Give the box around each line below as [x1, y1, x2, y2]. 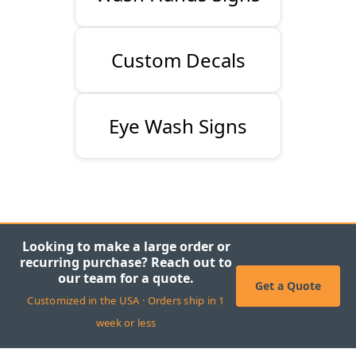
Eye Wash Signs [109, 113, 247, 140]
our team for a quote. [58, 269, 194, 287]
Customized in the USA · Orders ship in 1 [27, 293, 225, 308]
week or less [95, 315, 157, 330]
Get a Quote [255, 278, 321, 293]
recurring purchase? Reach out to [20, 253, 232, 271]
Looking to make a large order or [21, 238, 230, 255]
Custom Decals [110, 47, 246, 74]
